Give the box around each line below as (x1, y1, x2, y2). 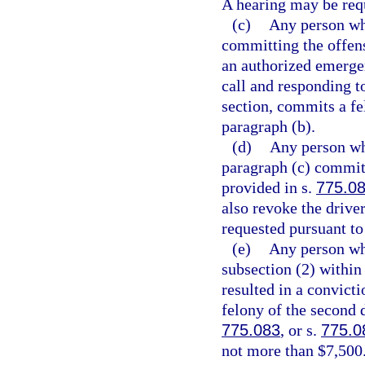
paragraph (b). (222, 117, 315, 135)
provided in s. (222, 178, 316, 196)
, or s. (280, 321, 321, 339)
